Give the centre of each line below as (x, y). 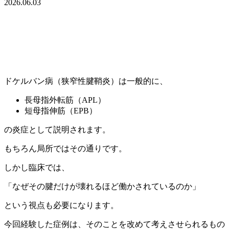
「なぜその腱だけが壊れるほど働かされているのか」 (102, 186)
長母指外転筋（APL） (65, 100)
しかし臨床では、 (37, 167)
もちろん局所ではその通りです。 (65, 148)
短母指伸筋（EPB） (61, 110)
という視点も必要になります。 (61, 205)
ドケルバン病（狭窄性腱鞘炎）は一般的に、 (86, 81)
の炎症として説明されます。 (57, 129)
